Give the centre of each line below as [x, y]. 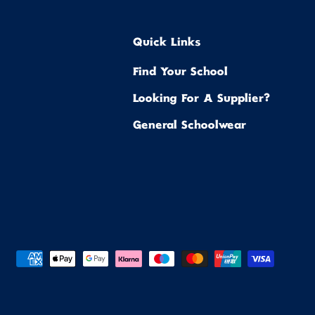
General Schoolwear [189, 127]
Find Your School [180, 73]
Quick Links [167, 44]
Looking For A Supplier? [201, 100]
